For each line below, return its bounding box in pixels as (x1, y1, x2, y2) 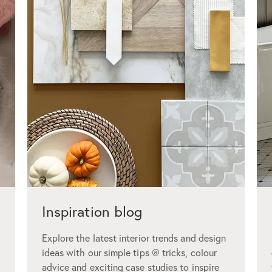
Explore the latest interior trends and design (41, 232, 226, 245)
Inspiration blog (41, 202, 143, 221)
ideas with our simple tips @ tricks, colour (41, 246, 217, 259)
